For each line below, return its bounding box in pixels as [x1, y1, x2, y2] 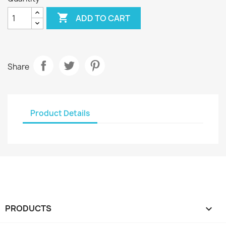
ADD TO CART [76, 12, 131, 24]
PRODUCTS [5, 203, 51, 214]
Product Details [30, 107, 90, 119]
